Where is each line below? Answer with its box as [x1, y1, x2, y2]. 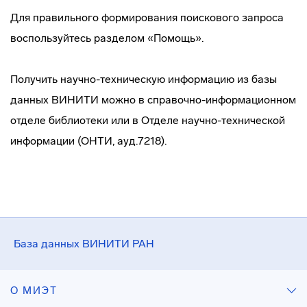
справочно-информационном [147, 93, 296, 106]
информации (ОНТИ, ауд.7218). [10, 134, 167, 147]
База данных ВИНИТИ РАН [14, 237, 154, 250]
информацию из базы [165, 73, 277, 86]
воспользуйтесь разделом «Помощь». [10, 32, 204, 45]
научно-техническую [60, 73, 165, 86]
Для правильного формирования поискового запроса [10, 11, 284, 24]
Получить [10, 73, 60, 86]
